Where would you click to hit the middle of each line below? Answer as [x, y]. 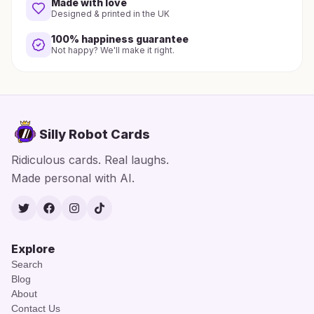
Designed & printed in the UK [110, 14]
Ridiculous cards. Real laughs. [90, 160]
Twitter [39, 215]
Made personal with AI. [73, 178]
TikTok [115, 215]
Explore [33, 249]
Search [27, 264]
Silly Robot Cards [95, 134]
